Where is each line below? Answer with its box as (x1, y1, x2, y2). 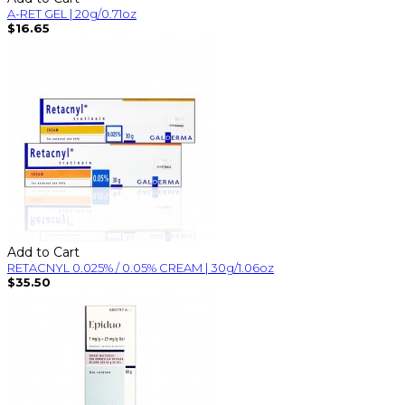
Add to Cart (7, 243, 80, 260)
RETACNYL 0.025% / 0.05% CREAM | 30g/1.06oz (7, 259, 274, 275)
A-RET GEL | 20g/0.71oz (7, 5, 137, 21)
